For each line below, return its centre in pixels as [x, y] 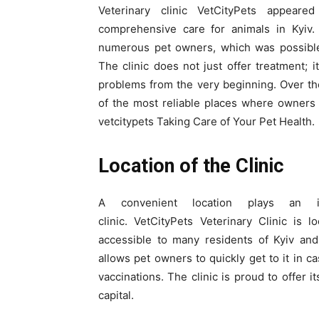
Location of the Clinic [191, 166]
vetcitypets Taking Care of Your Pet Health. [206, 121]
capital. [116, 295]
